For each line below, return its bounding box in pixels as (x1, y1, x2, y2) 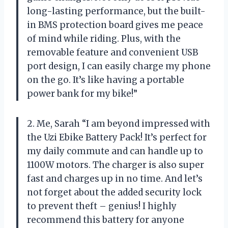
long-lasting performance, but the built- (27, 6, 206, 17)
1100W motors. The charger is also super (27, 159, 204, 171)
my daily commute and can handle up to (27, 146, 203, 157)
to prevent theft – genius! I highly (27, 201, 177, 212)
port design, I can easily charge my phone (27, 61, 211, 72)
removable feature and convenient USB (27, 47, 198, 59)
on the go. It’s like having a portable (27, 74, 184, 86)
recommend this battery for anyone (27, 214, 184, 226)
